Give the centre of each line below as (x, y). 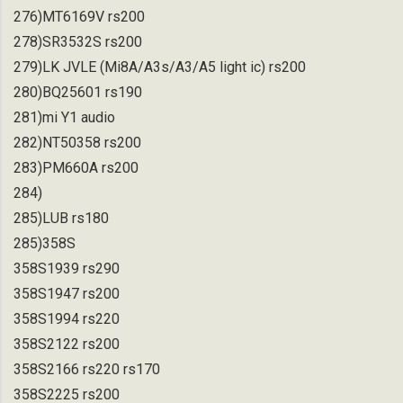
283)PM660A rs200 (76, 167)
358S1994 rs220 (67, 318)
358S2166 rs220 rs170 (87, 369)
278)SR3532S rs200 (78, 41)
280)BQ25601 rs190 (78, 92)
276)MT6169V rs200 (79, 16)
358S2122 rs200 (67, 344)
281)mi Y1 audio (64, 117)
